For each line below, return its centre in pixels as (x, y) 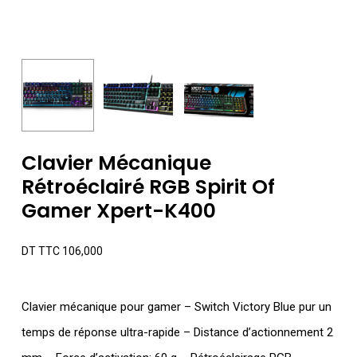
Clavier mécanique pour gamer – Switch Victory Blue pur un (176, 307)
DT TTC (40, 251)
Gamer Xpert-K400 (118, 211)
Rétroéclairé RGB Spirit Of (148, 187)
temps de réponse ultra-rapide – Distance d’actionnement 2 (177, 333)
